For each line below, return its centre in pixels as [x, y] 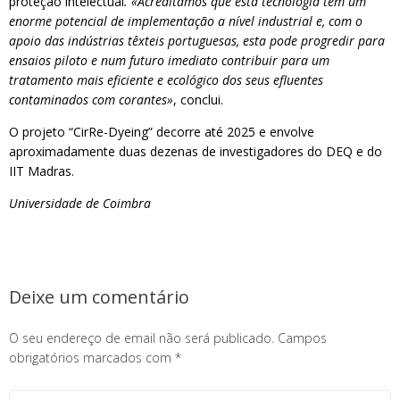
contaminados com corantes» [91, 100]
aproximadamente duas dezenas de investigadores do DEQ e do [196, 151]
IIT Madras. [42, 171]
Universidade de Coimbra [80, 203]
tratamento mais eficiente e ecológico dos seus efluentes [166, 80]
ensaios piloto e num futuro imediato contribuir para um [169, 60]
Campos [302, 338]
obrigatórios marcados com [92, 358]
